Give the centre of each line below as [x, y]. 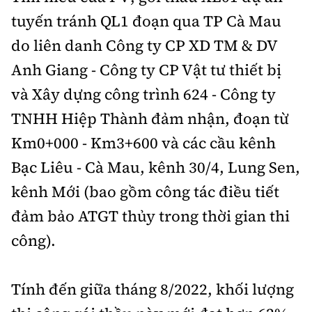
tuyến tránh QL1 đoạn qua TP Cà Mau [146, 21]
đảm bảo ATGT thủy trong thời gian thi [150, 216]
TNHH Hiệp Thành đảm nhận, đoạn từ [150, 119]
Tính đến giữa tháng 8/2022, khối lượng [153, 289]
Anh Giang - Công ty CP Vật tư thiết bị [146, 70]
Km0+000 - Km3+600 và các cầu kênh [143, 143]
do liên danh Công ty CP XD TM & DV [144, 46]
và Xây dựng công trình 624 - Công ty [143, 94]
